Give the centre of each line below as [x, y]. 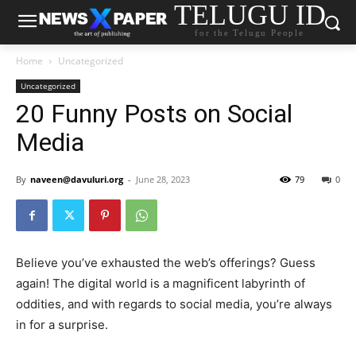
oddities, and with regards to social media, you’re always [174, 304]
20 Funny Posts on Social [154, 114]
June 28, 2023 [163, 179]
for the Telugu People [250, 33]
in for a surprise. [62, 325]
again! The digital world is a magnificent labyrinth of [161, 283]
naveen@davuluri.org [77, 179]
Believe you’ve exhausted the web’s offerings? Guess [166, 263]
